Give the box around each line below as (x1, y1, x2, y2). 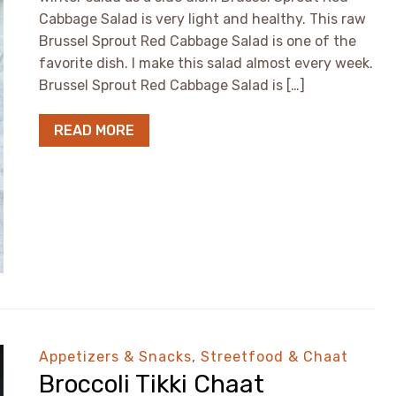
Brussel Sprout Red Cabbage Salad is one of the (39, 33, 356, 49)
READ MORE (54, 122, 134, 139)
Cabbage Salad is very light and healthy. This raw (39, 11, 366, 27)
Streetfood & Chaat (201, 348, 348, 365)
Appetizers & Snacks (39, 348, 192, 365)
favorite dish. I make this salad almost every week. (39, 55, 373, 72)
